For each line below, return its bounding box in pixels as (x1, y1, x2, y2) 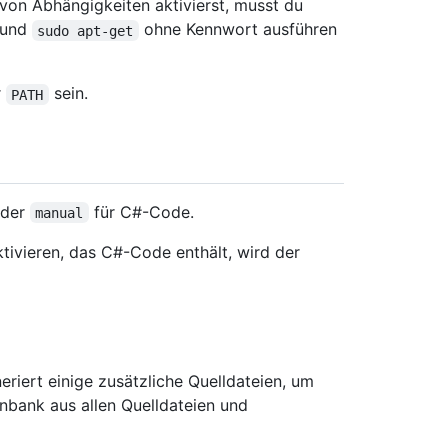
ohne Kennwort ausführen (138, 19, 342, 40)
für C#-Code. (88, 201, 194, 222)
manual (35, 204, 84, 221)
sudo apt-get (37, 22, 134, 39)
